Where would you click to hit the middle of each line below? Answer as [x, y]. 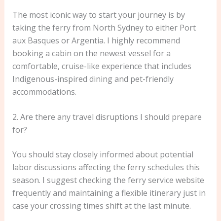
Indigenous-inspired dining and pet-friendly [93, 79]
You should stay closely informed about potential [103, 155]
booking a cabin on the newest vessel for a [91, 53]
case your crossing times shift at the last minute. [101, 206]
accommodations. [44, 92]
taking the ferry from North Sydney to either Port [104, 27]
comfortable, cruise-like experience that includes [102, 66]
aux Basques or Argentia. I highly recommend [96, 40]
